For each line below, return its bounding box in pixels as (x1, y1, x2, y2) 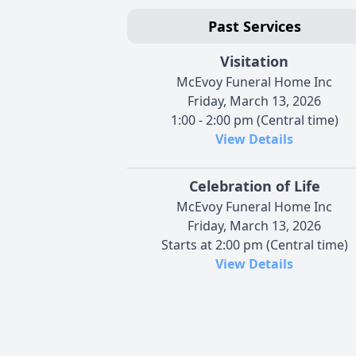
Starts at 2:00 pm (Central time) (161, 235, 348, 253)
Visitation (220, 51, 288, 71)
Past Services (207, 16, 301, 36)
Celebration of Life (188, 176, 320, 195)
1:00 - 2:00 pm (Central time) (170, 110, 339, 129)
